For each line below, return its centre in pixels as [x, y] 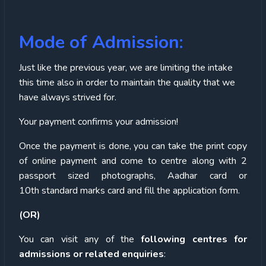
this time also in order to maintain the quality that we [127, 82]
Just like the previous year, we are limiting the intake [126, 67]
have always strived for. [68, 97]
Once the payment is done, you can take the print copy [133, 146]
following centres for [194, 239]
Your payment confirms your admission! [99, 121]
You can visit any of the [80, 239]
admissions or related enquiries [91, 254]
